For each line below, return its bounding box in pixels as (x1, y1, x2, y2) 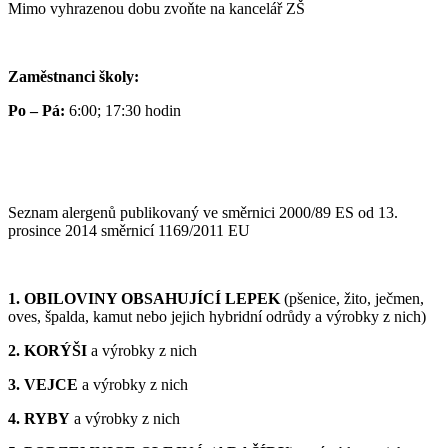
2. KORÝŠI (8, 341, 87, 359)
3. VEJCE (8, 375, 78, 393)
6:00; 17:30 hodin (69, 101, 181, 119)
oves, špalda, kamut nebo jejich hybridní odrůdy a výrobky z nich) (8, 307, 426, 325)
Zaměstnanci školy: (8, 67, 139, 85)
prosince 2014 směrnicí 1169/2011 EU (8, 221, 250, 239)
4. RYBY (8, 409, 70, 427)
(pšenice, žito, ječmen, (280, 289, 424, 307)
